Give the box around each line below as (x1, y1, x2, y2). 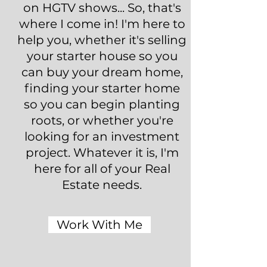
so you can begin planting (24, 97, 180, 111)
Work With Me (57, 218, 142, 232)
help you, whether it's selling (17, 33, 187, 47)
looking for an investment (24, 129, 179, 144)
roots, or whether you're (30, 113, 173, 128)
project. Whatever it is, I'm (25, 145, 179, 160)
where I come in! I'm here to (18, 17, 185, 31)
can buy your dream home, (21, 65, 183, 79)
